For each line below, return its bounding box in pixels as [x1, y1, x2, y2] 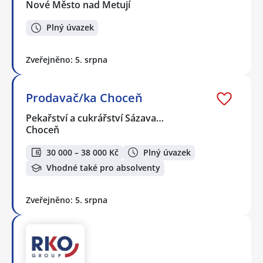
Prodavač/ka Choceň [26, 89, 143, 106]
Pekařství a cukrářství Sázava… [26, 111, 165, 124]
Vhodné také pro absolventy [46, 162, 160, 174]
